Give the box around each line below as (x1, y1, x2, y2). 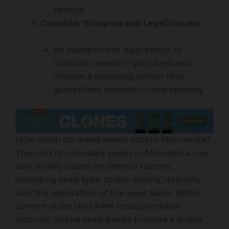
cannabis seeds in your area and (53, 57, 191, 68)
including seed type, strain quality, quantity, (15, 174, 201, 185)
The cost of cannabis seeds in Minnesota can (15, 147, 209, 158)
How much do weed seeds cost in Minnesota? (15, 134, 211, 145)
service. (53, 4, 86, 15)
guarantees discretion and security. (53, 84, 204, 95)
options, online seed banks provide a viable (15, 214, 203, 225)
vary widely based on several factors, (15, 161, 173, 172)
